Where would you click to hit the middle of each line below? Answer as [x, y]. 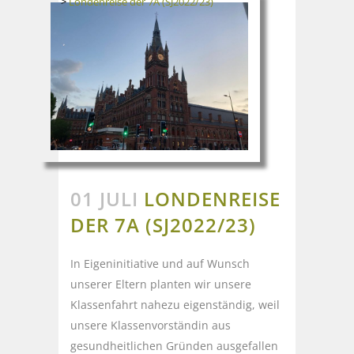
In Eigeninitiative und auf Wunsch [160, 264]
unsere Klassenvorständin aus [151, 326]
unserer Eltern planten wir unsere [161, 284]
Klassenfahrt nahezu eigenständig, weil [175, 305]
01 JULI [104, 199]
